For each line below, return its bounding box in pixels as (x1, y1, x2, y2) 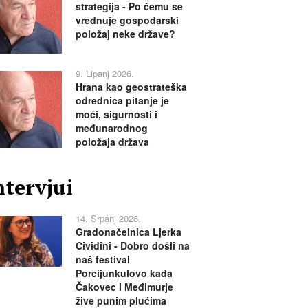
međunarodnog (75, 121, 148, 135)
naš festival (75, 252, 130, 267)
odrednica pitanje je (75, 93, 169, 108)
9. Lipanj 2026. (75, 67, 134, 80)
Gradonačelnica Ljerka (75, 225, 181, 239)
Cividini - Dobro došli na (75, 239, 190, 253)
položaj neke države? (75, 26, 175, 41)
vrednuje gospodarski (75, 12, 179, 27)
